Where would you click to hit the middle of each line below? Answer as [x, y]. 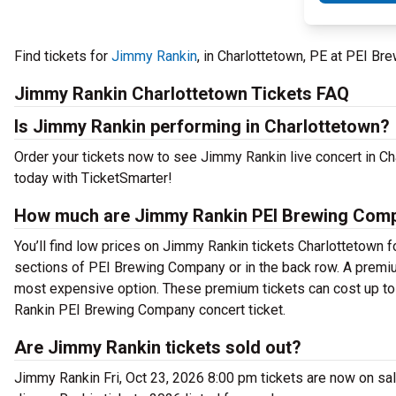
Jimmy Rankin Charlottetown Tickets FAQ [182, 94]
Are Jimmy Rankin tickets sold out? [158, 347]
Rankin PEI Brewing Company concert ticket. [150, 310]
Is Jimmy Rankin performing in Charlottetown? [202, 126]
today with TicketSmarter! [93, 178]
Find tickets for [63, 56]
